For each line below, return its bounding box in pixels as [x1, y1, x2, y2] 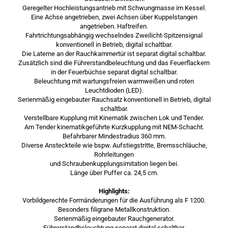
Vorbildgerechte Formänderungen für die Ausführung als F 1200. [22, 196, 206, 204]
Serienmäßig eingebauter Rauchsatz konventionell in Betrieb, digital [17, 96, 211, 103]
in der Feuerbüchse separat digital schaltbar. [50, 68, 178, 76]
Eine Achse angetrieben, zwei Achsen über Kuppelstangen [31, 13, 197, 21]
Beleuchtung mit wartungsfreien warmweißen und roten [34, 77, 194, 85]
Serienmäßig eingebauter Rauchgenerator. [53, 215, 175, 222]
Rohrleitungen [94, 151, 134, 158]
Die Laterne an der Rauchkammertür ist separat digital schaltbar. [22, 50, 206, 58]
